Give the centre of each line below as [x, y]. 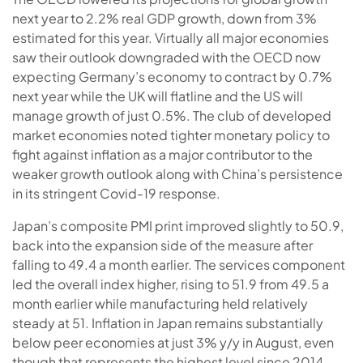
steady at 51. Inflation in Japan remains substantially [168, 322]
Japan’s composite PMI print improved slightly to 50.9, [178, 225]
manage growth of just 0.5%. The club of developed [172, 115]
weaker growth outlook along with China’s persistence [177, 173]
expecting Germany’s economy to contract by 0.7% [172, 76]
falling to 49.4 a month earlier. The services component [179, 264]
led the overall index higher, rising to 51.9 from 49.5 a [171, 284]
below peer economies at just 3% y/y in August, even [173, 342]
